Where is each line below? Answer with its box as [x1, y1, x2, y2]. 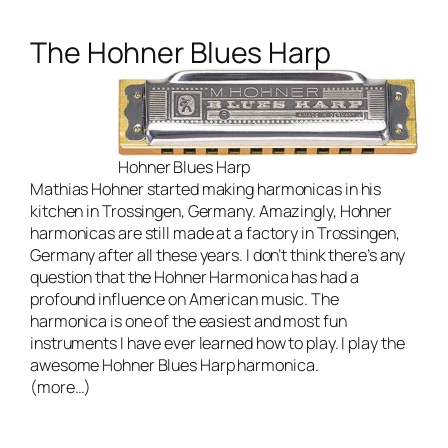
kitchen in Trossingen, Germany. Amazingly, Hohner [30, 200, 393, 223]
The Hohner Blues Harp [30, 33, 331, 73]
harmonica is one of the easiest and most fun [30, 310, 347, 333]
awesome [30, 354, 100, 377]
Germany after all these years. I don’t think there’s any [30, 244, 406, 267]
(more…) [30, 376, 92, 399]
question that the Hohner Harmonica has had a [30, 266, 359, 289]
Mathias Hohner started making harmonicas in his [30, 178, 382, 201]
